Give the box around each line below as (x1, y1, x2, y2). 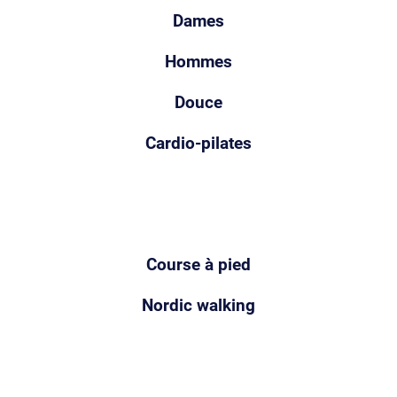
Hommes (165, 51, 232, 72)
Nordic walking (142, 295, 255, 315)
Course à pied (146, 254, 251, 275)
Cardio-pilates (145, 133, 252, 153)
